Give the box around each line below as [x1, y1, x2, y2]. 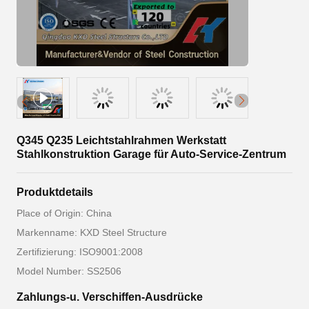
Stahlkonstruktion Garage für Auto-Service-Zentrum [17, 148, 286, 160]
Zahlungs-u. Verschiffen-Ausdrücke [17, 291, 203, 303]
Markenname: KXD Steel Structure [17, 227, 167, 238]
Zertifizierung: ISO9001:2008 [17, 246, 143, 257]
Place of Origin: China [17, 208, 112, 219]
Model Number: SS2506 [17, 266, 121, 277]
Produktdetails [17, 186, 93, 198]
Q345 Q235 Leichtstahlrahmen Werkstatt [17, 134, 226, 146]
